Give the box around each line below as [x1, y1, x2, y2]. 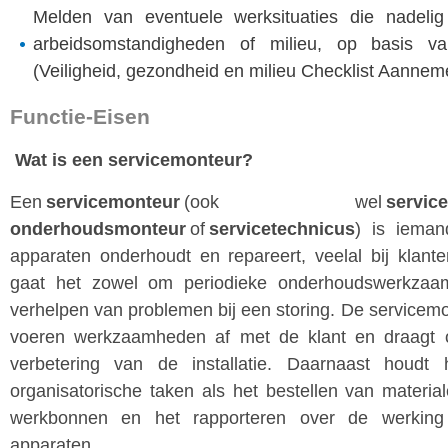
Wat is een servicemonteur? [15, 150, 253, 170]
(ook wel [180, 192, 386, 212]
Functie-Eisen [10, 105, 150, 128]
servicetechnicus [209, 219, 355, 239]
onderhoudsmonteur [10, 219, 186, 239]
